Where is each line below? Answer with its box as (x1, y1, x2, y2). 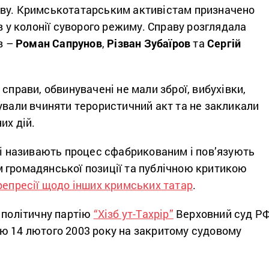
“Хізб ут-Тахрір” (93, 206, 174, 221)
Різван (107, 35, 144, 50)
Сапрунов (52, 35, 102, 50)
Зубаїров (144, 35, 191, 50)
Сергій (207, 35, 241, 50)
